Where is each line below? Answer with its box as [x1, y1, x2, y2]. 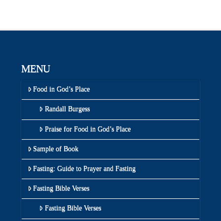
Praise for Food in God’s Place [44, 125, 131, 133]
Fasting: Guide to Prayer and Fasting [33, 165, 136, 173]
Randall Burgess [44, 105, 90, 113]
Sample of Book [33, 145, 78, 152]
